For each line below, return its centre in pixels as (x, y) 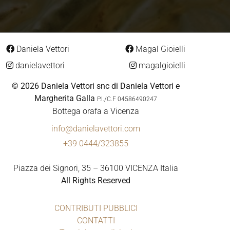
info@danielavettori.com (96, 129)
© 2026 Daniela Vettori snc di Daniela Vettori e (96, 86)
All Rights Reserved (96, 181)
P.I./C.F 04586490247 (127, 99)
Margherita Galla (65, 99)
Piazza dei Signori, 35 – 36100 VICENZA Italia (96, 168)
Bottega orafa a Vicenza (96, 111)
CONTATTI (96, 221)
